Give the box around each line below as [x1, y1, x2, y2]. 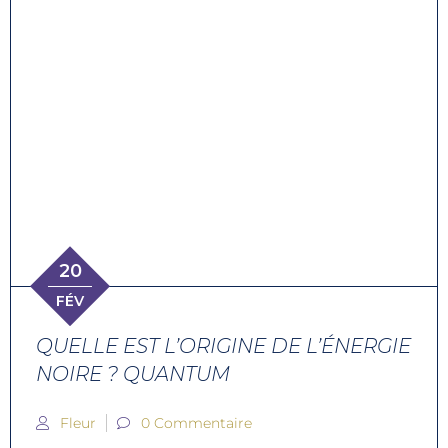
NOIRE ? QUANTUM [36, 362, 230, 387]
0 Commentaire [141, 414, 252, 433]
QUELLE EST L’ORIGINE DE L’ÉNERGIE [36, 334, 411, 359]
